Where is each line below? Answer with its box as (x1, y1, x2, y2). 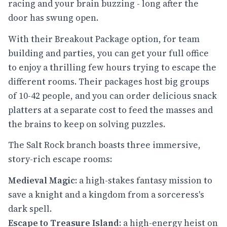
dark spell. (8, 202, 52, 215)
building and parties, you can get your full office (8, 47, 209, 59)
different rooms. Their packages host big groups (8, 75, 209, 88)
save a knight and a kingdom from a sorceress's (8, 188, 204, 201)
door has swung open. (8, 12, 98, 24)
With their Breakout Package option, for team (8, 32, 200, 45)
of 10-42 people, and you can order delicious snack (8, 89, 217, 102)
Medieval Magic (8, 174, 75, 186)
